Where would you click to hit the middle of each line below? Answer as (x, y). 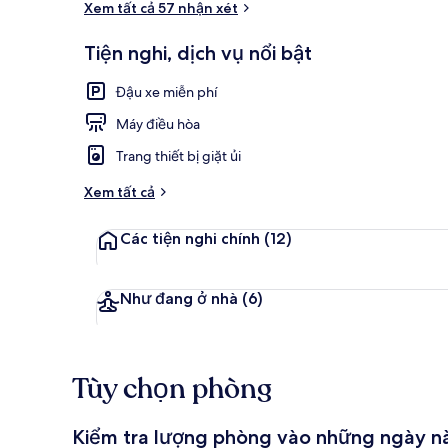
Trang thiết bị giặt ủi (178, 155)
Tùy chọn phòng (172, 388)
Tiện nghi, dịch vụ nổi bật (198, 52)
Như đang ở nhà (179, 298)
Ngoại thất (403, 63)
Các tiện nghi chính (190, 238)
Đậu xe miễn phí (166, 91)
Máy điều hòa (158, 123)
